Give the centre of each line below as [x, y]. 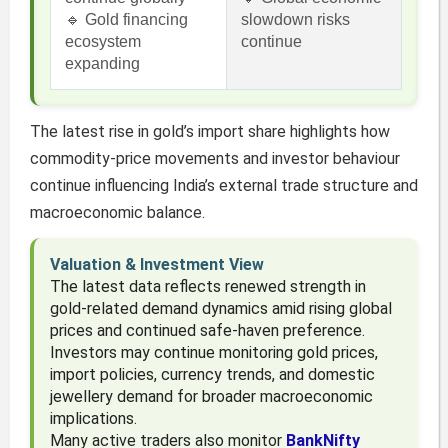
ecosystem [102, 42]
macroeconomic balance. [117, 213]
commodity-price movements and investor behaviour [214, 159]
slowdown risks [295, 20]
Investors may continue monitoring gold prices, [213, 353]
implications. [93, 419]
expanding [102, 64]
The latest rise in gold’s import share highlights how [209, 132]
